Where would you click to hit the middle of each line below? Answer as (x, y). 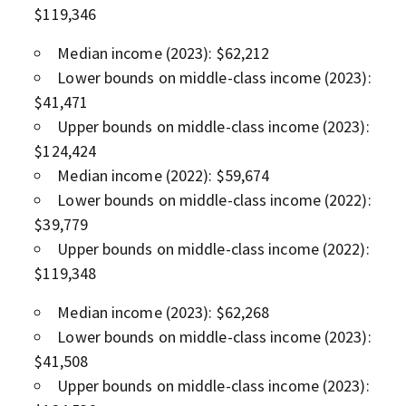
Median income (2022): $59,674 (164, 175)
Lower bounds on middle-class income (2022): (214, 199)
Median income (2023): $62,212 (164, 53)
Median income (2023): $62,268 (164, 312)
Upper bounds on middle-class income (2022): (213, 248)
